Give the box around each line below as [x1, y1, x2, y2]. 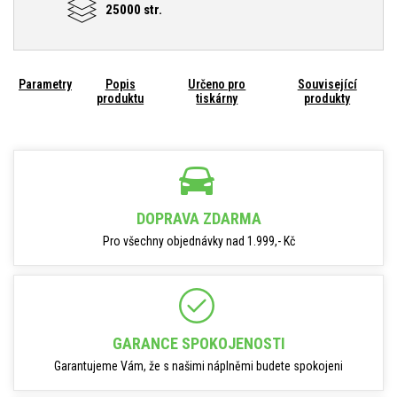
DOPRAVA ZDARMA [136, 209, 261, 228]
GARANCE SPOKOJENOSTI [112, 334, 285, 353]
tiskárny [196, 91, 238, 105]
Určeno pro [188, 77, 246, 91]
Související [297, 77, 357, 91]
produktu [97, 91, 144, 105]
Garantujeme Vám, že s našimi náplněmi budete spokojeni [54, 359, 343, 373]
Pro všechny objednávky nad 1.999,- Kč [102, 234, 295, 248]
